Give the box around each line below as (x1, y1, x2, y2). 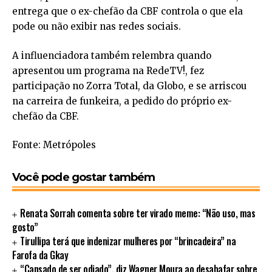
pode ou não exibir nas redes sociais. (12, 21, 181, 33)
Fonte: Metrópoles (12, 139, 96, 151)
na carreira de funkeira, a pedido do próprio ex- (12, 95, 232, 107)
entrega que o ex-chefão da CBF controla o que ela (12, 5, 243, 18)
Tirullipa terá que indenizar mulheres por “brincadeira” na (20, 234, 236, 249)
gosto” (12, 220, 38, 235)
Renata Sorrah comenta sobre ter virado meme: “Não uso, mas (20, 206, 256, 221)
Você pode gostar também (12, 171, 155, 185)
